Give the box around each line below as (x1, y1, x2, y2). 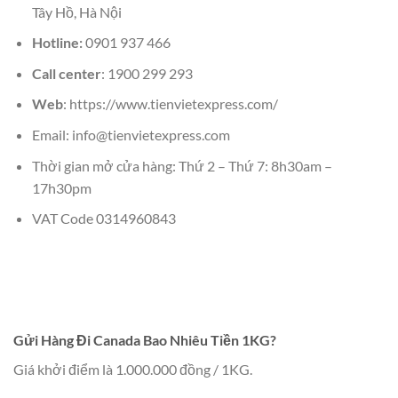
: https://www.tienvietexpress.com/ (62, 95, 278, 113)
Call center (31, 64, 101, 82)
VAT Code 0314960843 (31, 210, 176, 227)
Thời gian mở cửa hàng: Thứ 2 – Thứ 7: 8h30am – (31, 156, 332, 174)
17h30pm (31, 179, 92, 196)
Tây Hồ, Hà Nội (31, 3, 122, 20)
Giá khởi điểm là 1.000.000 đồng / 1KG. (13, 361, 252, 378)
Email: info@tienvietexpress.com (31, 125, 230, 143)
